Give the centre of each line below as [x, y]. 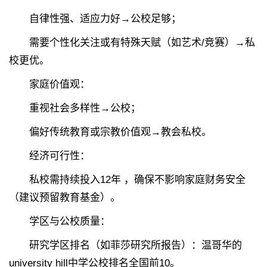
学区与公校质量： [60, 222]
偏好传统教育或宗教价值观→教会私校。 [110, 132]
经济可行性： [49, 156]
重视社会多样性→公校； [75, 108]
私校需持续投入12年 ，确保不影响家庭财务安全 [127, 180]
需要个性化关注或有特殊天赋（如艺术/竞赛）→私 [132, 43]
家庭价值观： [49, 85]
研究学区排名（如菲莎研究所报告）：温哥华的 [125, 246]
